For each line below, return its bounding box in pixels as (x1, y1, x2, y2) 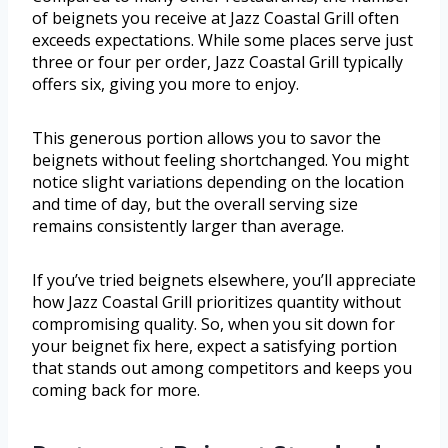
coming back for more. (32, 379, 200, 402)
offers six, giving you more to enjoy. (32, 73, 299, 96)
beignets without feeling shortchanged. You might (32, 149, 409, 172)
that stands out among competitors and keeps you (32, 357, 412, 380)
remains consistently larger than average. (32, 215, 344, 238)
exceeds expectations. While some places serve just (32, 29, 413, 52)
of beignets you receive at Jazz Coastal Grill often (32, 7, 399, 30)
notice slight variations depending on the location (32, 171, 404, 194)
